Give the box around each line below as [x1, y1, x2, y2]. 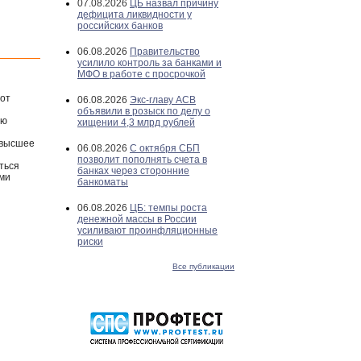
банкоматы [77, 176, 128, 188]
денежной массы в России [77, 214, 197, 225]
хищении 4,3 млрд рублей [77, 117, 195, 128]
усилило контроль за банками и [77, 57, 222, 68]
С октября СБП [130, 143, 200, 154]
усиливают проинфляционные [77, 225, 218, 236]
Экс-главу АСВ [130, 94, 196, 106]
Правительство [130, 46, 200, 57]
